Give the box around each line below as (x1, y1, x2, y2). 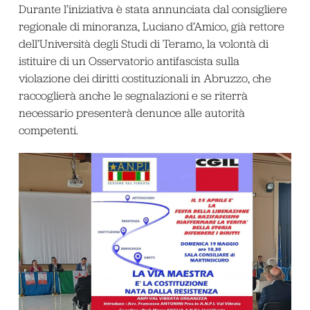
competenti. (18, 122, 78, 137)
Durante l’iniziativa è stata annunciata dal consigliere (18, 1, 287, 16)
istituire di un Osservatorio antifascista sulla (18, 53, 239, 68)
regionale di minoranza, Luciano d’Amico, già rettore (18, 19, 284, 33)
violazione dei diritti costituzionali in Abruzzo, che (18, 71, 271, 85)
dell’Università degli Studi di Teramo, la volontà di (18, 36, 268, 51)
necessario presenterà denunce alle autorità (18, 105, 245, 120)
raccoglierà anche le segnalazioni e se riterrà (18, 88, 248, 102)
